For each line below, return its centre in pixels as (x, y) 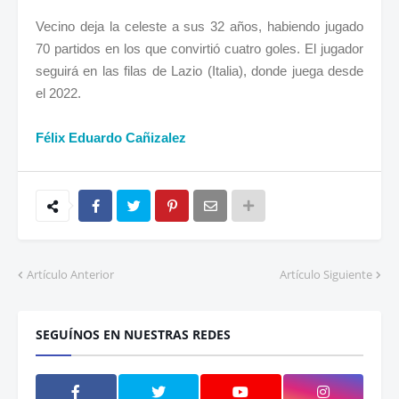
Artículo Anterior (70, 274)
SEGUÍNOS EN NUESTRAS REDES (133, 334)
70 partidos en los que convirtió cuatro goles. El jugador (199, 48)
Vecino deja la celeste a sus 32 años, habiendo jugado (199, 26)
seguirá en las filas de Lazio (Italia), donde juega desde (199, 70)
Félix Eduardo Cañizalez (111, 137)
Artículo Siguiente (326, 274)
